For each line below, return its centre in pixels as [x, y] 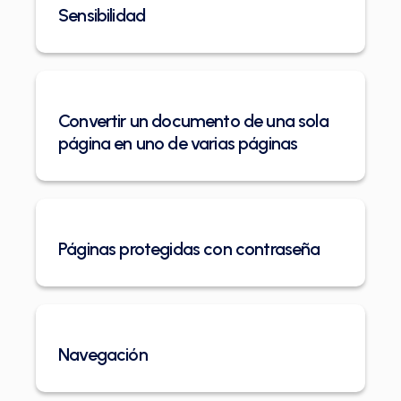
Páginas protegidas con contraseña [189, 249]
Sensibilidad [102, 16]
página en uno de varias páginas [178, 144]
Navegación [103, 355]
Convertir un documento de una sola [193, 121]
